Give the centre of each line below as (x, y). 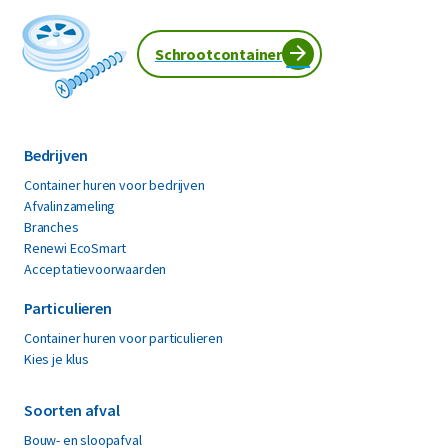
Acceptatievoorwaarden (95, 268)
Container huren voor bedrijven (114, 184)
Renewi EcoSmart (75, 247)
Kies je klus (56, 358)
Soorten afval (72, 409)
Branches (51, 226)
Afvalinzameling (70, 205)
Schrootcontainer (219, 54)
